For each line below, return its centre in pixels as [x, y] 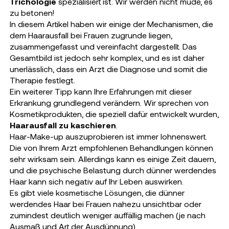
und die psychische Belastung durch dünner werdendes [113, 170]
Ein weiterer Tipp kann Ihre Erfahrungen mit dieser [100, 91]
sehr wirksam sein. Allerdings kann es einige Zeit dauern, [112, 159]
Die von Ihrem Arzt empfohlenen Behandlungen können [111, 147]
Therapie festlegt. [42, 80]
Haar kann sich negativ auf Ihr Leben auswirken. [96, 181]
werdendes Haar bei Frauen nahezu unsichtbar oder [105, 204]
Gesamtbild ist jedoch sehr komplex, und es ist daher [107, 58]
